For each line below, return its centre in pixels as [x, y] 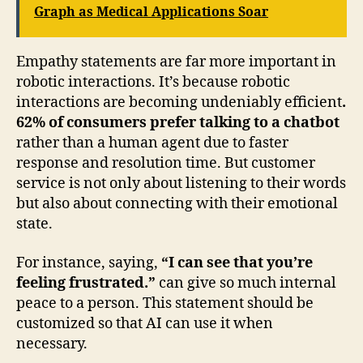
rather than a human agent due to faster [152, 143]
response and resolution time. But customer [166, 164]
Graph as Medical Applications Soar [151, 13]
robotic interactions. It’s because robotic [153, 83]
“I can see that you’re [237, 263]
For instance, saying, [89, 263]
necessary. [52, 344]
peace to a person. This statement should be [165, 303]
